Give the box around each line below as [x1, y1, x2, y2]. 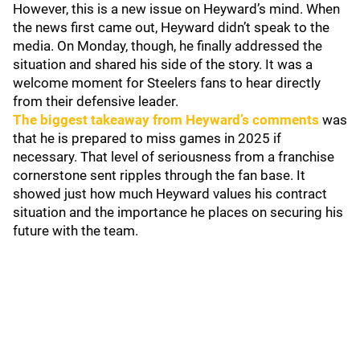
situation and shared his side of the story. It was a [13, 56, 313, 72]
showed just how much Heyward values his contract [13, 186, 327, 202]
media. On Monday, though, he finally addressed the [13, 38, 322, 54]
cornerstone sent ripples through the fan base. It [13, 167, 305, 183]
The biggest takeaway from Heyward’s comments [13, 112, 319, 128]
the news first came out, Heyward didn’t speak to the [13, 19, 329, 35]
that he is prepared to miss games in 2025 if [13, 130, 281, 146]
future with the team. [13, 223, 141, 239]
